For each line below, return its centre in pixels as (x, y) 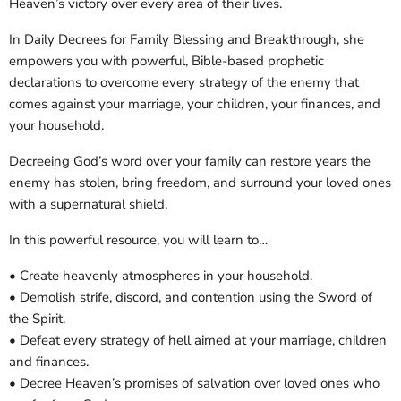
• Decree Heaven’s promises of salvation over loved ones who (194, 384)
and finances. (49, 362)
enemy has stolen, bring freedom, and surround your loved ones (200, 183)
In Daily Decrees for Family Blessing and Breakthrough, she (187, 40)
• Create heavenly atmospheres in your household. (161, 276)
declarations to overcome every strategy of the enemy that (184, 83)
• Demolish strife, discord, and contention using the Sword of (191, 298)
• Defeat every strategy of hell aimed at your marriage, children (198, 341)
